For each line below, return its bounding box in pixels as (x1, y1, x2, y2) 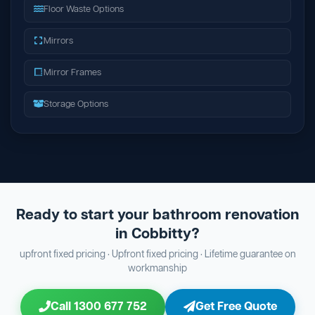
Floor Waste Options (44, 3, 124, 15)
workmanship (128, 262, 187, 276)
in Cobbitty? (115, 224, 200, 245)
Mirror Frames (44, 66, 101, 79)
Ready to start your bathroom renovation (15, 205, 300, 226)
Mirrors (44, 34, 73, 47)
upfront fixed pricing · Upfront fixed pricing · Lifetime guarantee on (19, 247, 296, 262)
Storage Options (44, 98, 108, 110)
